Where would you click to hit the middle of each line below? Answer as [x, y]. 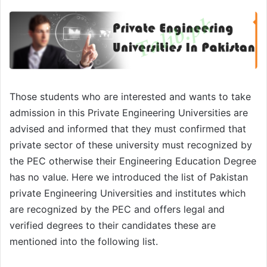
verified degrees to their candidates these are [113, 225]
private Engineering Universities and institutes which [128, 193]
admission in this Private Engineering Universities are [129, 112]
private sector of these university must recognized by [131, 145]
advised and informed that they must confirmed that [128, 128]
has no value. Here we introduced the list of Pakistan [129, 177]
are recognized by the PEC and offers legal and [117, 209]
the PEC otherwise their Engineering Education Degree [133, 161]
